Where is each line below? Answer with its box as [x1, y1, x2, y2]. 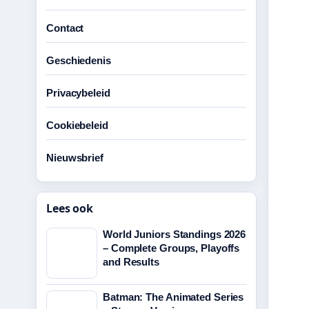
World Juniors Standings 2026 [103, 228, 246, 240]
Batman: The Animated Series [103, 291, 244, 303]
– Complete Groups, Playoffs [103, 242, 240, 254]
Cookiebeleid [46, 119, 108, 131]
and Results [103, 256, 159, 268]
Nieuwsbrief [46, 152, 103, 163]
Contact [46, 22, 84, 34]
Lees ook [46, 201, 93, 216]
